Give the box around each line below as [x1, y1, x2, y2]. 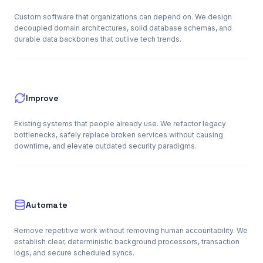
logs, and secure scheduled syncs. [14, 248, 134, 257]
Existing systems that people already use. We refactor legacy [14, 119, 226, 128]
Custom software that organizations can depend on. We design [14, 12, 232, 21]
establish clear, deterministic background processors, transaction [14, 237, 240, 246]
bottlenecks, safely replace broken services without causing [14, 130, 223, 139]
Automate [26, 200, 68, 210]
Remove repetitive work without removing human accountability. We [14, 226, 248, 235]
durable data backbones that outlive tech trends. [14, 35, 181, 43]
